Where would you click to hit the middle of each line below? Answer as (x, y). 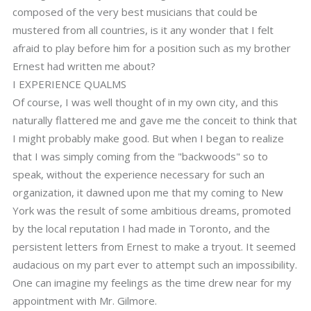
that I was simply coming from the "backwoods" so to (140, 156)
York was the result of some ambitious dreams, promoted (152, 210)
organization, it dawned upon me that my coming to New (148, 192)
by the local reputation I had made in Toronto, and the (141, 228)
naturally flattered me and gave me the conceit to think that (155, 120)
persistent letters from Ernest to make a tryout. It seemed (154, 246)
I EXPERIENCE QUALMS (69, 84)
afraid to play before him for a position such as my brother (152, 48)
